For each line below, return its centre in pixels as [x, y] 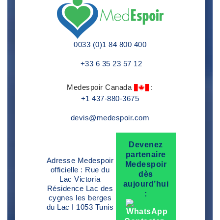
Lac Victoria [80, 179]
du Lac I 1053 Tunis [80, 207]
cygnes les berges [80, 198]
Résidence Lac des [80, 189]
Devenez [146, 144]
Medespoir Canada [100, 87]
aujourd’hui [146, 184]
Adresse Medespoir [80, 161]
